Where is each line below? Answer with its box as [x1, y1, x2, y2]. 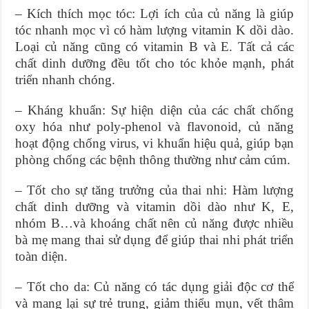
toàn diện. [15, 249, 68, 264]
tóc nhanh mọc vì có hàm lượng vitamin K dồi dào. [15, 23, 294, 38]
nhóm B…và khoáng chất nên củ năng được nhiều [15, 216, 294, 231]
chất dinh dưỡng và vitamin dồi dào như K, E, [15, 199, 294, 215]
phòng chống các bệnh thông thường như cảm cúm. [15, 152, 291, 168]
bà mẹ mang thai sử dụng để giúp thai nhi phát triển [15, 232, 294, 248]
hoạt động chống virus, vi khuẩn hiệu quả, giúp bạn [15, 136, 294, 151]
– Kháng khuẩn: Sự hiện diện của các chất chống [15, 103, 294, 118]
